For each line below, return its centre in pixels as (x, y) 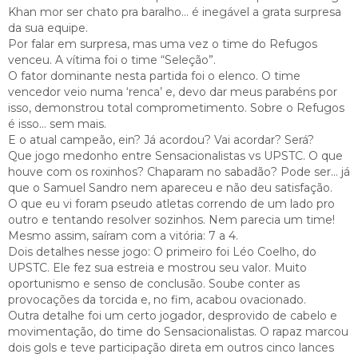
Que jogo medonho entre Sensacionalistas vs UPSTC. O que (175, 155)
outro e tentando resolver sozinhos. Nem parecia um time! (171, 219)
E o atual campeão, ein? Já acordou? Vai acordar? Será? (161, 139)
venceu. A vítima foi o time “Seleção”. (112, 60)
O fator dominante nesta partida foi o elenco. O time (154, 76)
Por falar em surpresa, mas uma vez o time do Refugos (163, 44)
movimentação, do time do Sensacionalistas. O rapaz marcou (178, 331)
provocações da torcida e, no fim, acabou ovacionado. (157, 299)
